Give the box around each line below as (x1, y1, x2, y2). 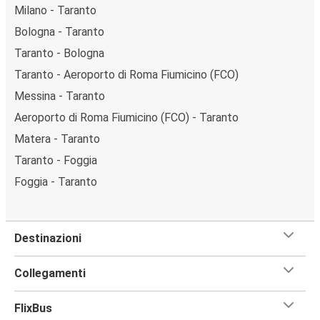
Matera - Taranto (14, 132, 100, 146)
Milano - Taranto (14, 4, 96, 18)
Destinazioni (14, 231, 81, 246)
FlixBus (14, 301, 52, 316)
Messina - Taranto (14, 89, 105, 104)
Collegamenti (14, 266, 86, 281)
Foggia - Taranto (14, 175, 97, 189)
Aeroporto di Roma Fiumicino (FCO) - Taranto (14, 111, 239, 125)
